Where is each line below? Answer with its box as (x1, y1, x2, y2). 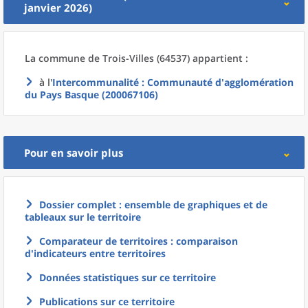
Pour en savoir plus (24, 146, 123, 159)
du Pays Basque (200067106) (25, 88, 158, 101)
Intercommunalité (52, 76, 139, 89)
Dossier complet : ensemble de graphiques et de (39, 198, 267, 211)
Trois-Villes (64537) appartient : (102, 52, 248, 65)
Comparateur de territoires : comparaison (39, 234, 238, 247)
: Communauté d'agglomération (139, 76, 294, 89)
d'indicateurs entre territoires (25, 247, 166, 260)
